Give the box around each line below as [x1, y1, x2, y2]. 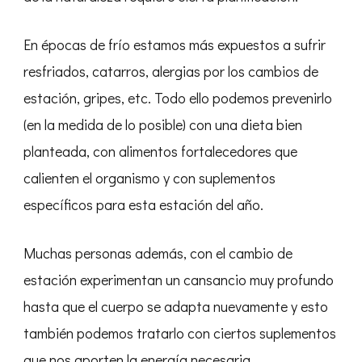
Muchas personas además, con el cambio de [23, 242, 293, 263]
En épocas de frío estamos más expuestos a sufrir [23, 34, 326, 54]
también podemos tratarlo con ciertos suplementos [23, 322, 336, 343]
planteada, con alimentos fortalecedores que [23, 141, 297, 161]
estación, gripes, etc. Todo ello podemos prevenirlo [23, 87, 332, 107]
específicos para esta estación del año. [23, 194, 263, 214]
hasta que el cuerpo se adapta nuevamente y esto [23, 296, 328, 316]
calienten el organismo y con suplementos [23, 167, 276, 187]
